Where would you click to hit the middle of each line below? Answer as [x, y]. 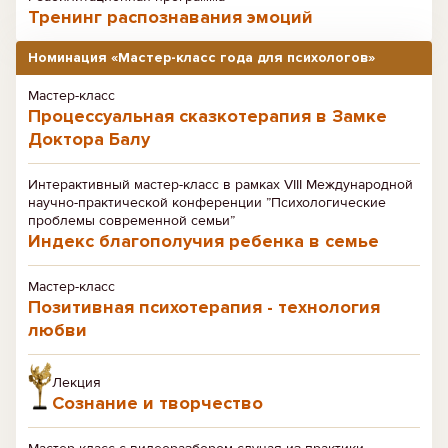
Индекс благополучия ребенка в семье [203, 241]
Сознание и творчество [157, 403]
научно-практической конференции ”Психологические [207, 202]
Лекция [76, 382]
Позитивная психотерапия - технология [204, 307]
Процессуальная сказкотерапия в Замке [207, 116]
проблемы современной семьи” [131, 220]
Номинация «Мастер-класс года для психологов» [201, 57]
